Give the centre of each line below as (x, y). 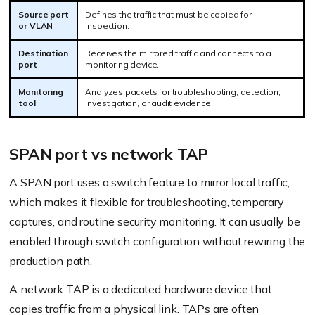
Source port (44, 14)
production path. (51, 261)
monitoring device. (122, 64)
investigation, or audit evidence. (149, 103)
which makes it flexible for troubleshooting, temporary (147, 202)
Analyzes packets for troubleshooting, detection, (183, 92)
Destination (43, 53)
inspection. (107, 26)
